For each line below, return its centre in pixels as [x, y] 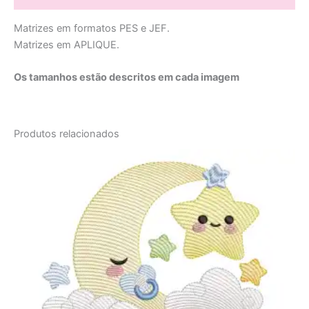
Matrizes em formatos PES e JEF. [92, 28]
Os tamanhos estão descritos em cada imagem [127, 77]
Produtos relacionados [67, 134]
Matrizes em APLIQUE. [67, 44]
